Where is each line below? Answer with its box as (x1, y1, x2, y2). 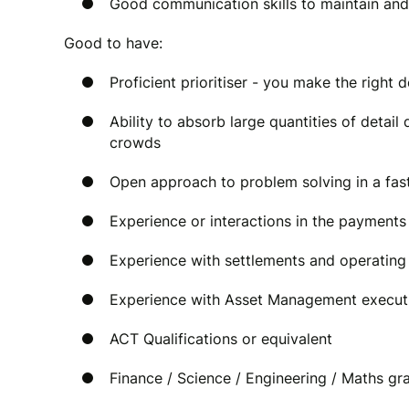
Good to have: (64, 34, 167, 52)
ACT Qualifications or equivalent (110, 330, 332, 348)
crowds (110, 133, 161, 152)
